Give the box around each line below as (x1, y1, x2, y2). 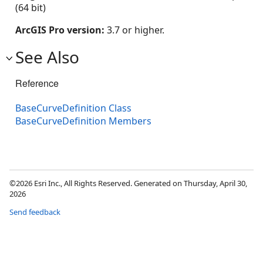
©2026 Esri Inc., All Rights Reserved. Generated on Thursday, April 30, (9, 178, 247, 189)
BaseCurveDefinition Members (15, 114, 151, 128)
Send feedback (9, 207, 60, 218)
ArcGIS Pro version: (15, 23, 107, 36)
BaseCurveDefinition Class (15, 102, 131, 115)
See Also (15, 46, 79, 68)
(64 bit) (15, 1, 46, 14)
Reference (15, 76, 59, 90)
